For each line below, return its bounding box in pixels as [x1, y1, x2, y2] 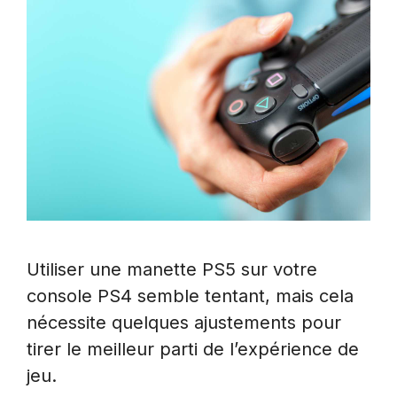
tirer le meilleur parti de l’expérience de [27, 339, 359, 361]
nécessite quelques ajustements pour [27, 312, 341, 334]
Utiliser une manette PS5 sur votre [27, 259, 317, 281]
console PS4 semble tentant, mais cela [27, 285, 354, 307]
